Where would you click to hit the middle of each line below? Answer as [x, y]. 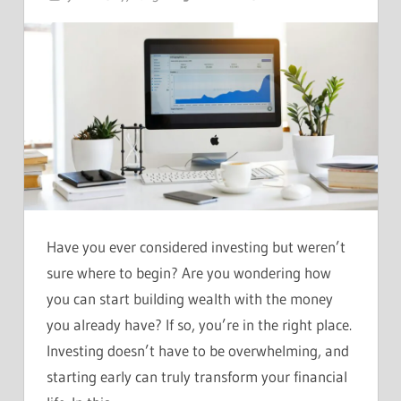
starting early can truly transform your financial [197, 376]
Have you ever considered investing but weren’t [196, 246]
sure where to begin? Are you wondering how [189, 272]
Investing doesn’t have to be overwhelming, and [198, 350]
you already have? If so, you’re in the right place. [199, 324]
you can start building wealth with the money [190, 298]
